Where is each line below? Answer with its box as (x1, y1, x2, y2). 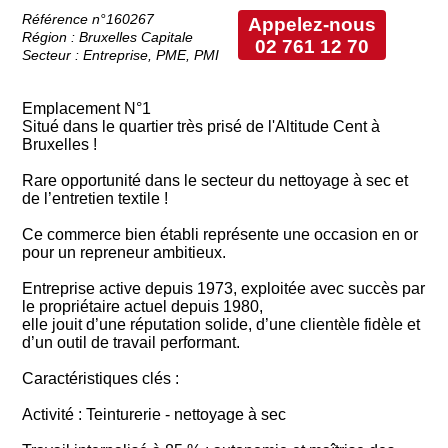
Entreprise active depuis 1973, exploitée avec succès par (22, 279, 426, 297)
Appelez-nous (247, 13, 376, 35)
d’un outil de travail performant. (22, 333, 241, 351)
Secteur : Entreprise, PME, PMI (22, 46, 220, 63)
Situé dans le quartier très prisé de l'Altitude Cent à (22, 117, 381, 135)
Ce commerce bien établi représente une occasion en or (22, 225, 419, 243)
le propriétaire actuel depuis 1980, (22, 297, 264, 315)
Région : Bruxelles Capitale (22, 28, 194, 45)
